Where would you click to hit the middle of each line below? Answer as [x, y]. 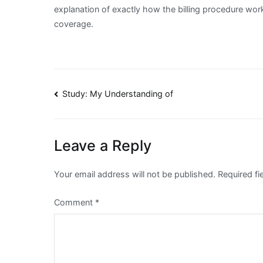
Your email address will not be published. [135, 174]
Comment [75, 203]
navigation [100, 122]
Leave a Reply [103, 146]
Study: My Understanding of [118, 94]
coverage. [74, 24]
